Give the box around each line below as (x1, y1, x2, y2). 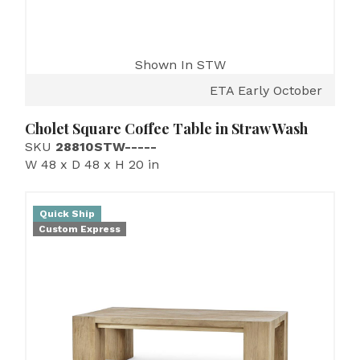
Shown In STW (134, 57, 226, 72)
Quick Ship (39, 208, 95, 219)
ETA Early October (210, 83, 322, 98)
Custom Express (39, 223, 121, 235)
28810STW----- (55, 139, 157, 154)
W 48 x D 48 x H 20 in (25, 157, 159, 172)
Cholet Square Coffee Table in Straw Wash (25, 119, 308, 138)
